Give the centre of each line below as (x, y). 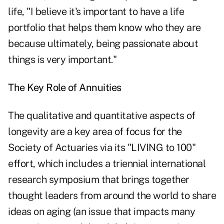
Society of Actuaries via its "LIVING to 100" (102, 148)
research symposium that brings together (99, 180)
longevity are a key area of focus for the (95, 132)
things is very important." (62, 60)
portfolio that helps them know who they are (104, 28)
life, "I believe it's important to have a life (96, 12)
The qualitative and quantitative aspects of (102, 116)
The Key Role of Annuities (65, 88)
